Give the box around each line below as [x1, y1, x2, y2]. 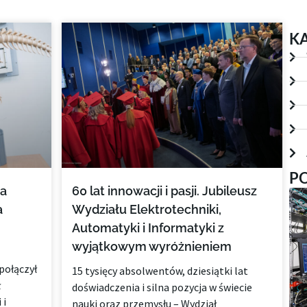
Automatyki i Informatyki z [72, 221, 225, 236]
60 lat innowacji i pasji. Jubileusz [72, 184, 258, 199]
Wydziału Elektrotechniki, [72, 202, 222, 217]
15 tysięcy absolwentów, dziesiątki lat [72, 264, 249, 278]
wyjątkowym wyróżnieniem [72, 239, 232, 254]
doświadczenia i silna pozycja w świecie [72, 280, 253, 295]
